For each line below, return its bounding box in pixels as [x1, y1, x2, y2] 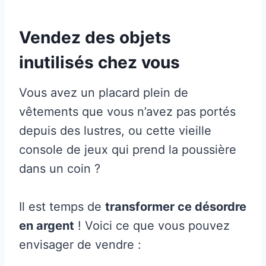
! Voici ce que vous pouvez [74, 218, 230, 233]
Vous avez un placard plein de [19, 85, 188, 100]
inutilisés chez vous [19, 52, 180, 72]
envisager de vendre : [19, 237, 141, 252]
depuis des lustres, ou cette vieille [19, 123, 211, 138]
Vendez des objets [19, 27, 171, 47]
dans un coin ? [19, 161, 100, 176]
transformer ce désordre [105, 199, 246, 214]
